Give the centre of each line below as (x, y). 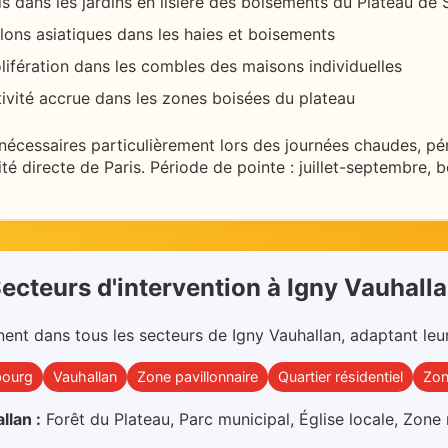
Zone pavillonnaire (197, 376)
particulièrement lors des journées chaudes (254, 144)
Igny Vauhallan (286, 334)
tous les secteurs (138, 334)
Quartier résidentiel (340, 376)
